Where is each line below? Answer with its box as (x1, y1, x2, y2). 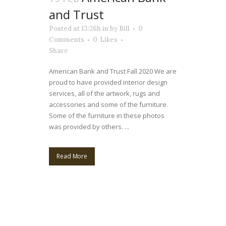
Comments (49, 35, 84, 44)
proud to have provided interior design (49, 78, 167, 87)
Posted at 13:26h (49, 24, 101, 33)
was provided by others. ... (49, 122, 129, 131)
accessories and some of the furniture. (49, 100, 168, 109)
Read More (56, 152, 88, 160)
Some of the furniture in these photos (49, 111, 164, 120)
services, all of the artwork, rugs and (49, 89, 160, 98)
